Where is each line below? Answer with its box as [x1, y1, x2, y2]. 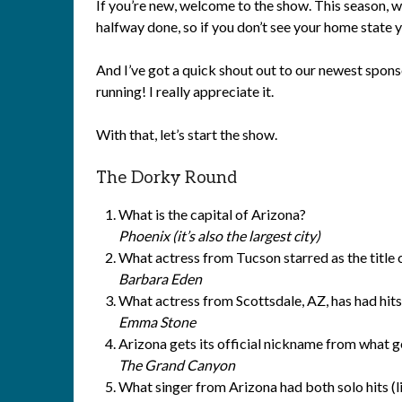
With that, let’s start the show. [96, 126, 277, 143]
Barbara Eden [118, 270, 202, 287]
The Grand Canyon [118, 356, 235, 373]
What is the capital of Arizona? [118, 205, 306, 223]
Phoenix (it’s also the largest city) [118, 227, 320, 244]
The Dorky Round [96, 168, 237, 188]
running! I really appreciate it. [96, 83, 274, 100]
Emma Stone [118, 313, 196, 330]
